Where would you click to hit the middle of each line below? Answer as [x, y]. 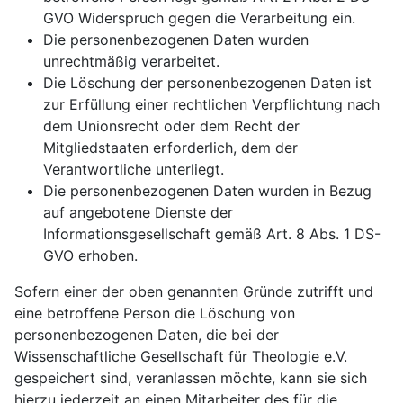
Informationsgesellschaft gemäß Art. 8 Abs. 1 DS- [212, 234]
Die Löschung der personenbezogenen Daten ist [207, 83]
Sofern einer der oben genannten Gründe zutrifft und [194, 291]
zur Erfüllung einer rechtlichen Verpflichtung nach [211, 104]
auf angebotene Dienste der [138, 212]
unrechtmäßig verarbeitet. [131, 61]
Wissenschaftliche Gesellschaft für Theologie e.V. [181, 356]
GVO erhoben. [90, 255]
